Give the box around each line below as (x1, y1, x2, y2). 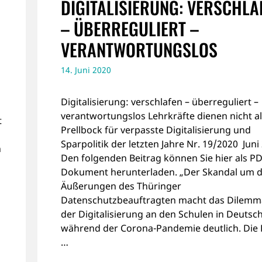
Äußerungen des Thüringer (61, 179, 181, 192)
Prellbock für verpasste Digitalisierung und (61, 123, 251, 136)
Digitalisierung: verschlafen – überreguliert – (61, 95, 258, 108)
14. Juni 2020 (61, 64, 111, 75)
